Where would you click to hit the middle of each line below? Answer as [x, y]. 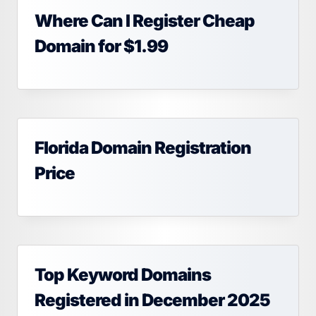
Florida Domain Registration [143, 147]
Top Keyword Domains [123, 274]
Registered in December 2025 [152, 300]
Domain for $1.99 [101, 46]
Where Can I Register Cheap [145, 20]
